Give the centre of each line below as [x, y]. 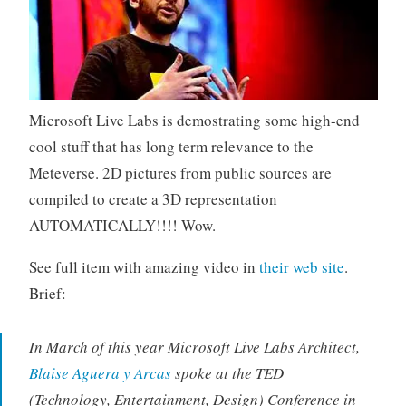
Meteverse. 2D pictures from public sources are [180, 173]
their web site [301, 267]
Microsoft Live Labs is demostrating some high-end [194, 121]
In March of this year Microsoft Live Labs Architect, [194, 347]
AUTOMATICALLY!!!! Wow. [122, 226]
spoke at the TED [227, 373]
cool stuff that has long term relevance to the [171, 147]
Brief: [47, 294]
